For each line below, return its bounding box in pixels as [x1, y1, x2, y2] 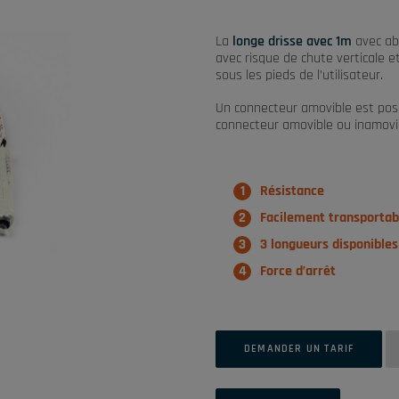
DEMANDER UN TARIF [244, 342, 354, 355]
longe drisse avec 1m [232, 32, 352, 51]
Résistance [260, 182, 324, 200]
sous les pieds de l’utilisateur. [216, 66, 383, 85]
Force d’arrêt [260, 262, 336, 281]
